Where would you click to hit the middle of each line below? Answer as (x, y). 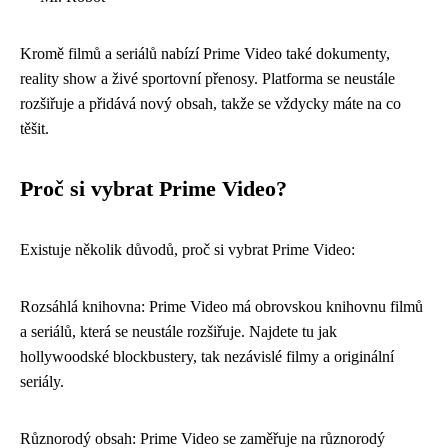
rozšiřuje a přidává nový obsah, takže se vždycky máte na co (210, 103)
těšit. (34, 128)
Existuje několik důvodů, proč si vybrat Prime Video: (187, 249)
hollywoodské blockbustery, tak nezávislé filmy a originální (207, 356)
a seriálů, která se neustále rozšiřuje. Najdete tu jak (178, 331)
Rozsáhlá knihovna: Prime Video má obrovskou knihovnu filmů (221, 306)
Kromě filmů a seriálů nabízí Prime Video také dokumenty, (205, 53)
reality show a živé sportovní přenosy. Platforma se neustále (207, 78)
